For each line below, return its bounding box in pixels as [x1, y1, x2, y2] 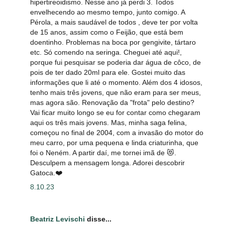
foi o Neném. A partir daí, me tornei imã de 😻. [30, 149, 176, 157]
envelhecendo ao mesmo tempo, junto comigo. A [30, 8, 185, 17]
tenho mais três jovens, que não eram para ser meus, [30, 88, 201, 97]
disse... [85, 214, 111, 223]
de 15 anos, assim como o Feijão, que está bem [30, 28, 183, 37]
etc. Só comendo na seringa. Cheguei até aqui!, [30, 48, 182, 57]
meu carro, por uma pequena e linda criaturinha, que [30, 139, 198, 147]
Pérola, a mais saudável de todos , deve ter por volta [30, 18, 198, 27]
